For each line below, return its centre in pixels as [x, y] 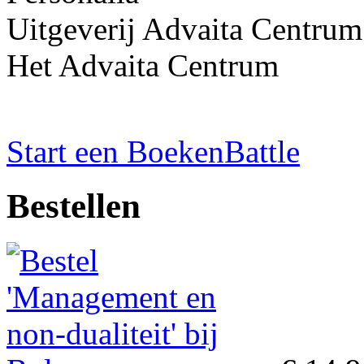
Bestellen [74, 206]
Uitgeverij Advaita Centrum [184, 29]
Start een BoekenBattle [153, 152]
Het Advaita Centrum [143, 66]
